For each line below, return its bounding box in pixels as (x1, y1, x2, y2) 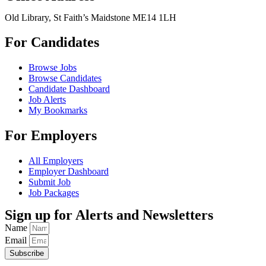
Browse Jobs (28, 62, 77, 73)
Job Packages (28, 188, 79, 198)
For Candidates (5, 34, 99, 50)
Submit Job (28, 177, 71, 188)
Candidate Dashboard (28, 84, 110, 94)
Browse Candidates (28, 73, 102, 84)
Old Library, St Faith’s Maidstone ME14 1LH (5, 12, 176, 23)
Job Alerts (28, 94, 66, 105)
